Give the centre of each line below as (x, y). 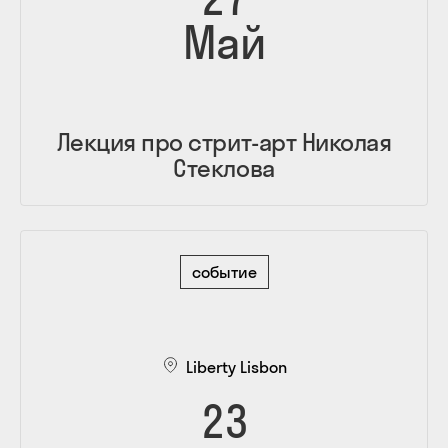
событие (224, 271)
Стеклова (224, 167)
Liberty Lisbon (236, 366)
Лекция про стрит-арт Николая (224, 141)
